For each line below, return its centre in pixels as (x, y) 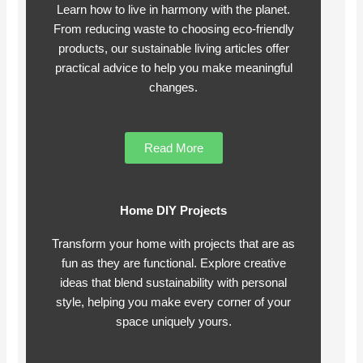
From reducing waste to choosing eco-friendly (173, 29)
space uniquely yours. (173, 322)
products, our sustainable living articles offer (173, 48)
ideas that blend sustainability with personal (173, 283)
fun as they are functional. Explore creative (173, 264)
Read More (173, 148)
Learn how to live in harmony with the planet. (173, 9)
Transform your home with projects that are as (173, 244)
